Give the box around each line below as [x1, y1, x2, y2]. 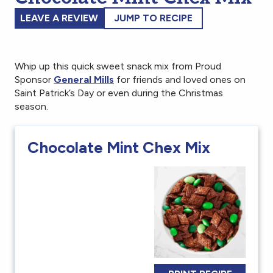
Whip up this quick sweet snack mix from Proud [15, 60, 221, 73]
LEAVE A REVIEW [20, 12, 98, 24]
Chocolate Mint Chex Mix [27, 138, 210, 158]
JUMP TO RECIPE [114, 12, 193, 24]
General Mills [54, 74, 114, 86]
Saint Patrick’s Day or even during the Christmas [15, 87, 223, 99]
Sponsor [15, 74, 54, 86]
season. [15, 101, 48, 113]
